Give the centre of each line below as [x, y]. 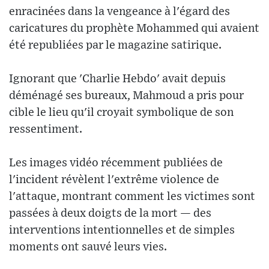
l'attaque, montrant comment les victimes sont [132, 196]
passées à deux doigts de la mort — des [110, 213]
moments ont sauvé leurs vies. [88, 247]
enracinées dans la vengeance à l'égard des [119, 11]
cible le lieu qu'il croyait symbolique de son [121, 112]
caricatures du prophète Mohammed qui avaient [134, 28]
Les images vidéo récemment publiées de [116, 163]
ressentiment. [46, 129]
